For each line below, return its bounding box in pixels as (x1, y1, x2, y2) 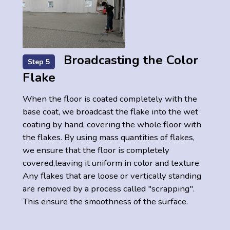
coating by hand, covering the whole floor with (23, 119, 201, 131)
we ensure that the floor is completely (23, 144, 169, 157)
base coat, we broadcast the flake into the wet (23, 106, 198, 118)
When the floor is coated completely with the (23, 93, 197, 105)
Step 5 (28, 57, 50, 67)
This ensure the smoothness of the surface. (23, 196, 188, 208)
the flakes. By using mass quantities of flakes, (23, 131, 195, 144)
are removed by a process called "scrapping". (23, 183, 195, 195)
